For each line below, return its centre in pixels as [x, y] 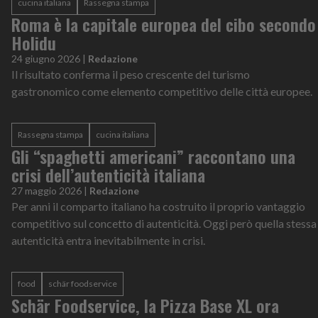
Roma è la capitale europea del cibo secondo [164, 24]
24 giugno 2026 [46, 58]
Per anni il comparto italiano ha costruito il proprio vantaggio [158, 206]
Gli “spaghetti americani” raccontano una [153, 156]
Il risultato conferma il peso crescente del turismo [131, 74]
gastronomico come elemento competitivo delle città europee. [162, 91]
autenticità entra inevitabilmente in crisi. [108, 240]
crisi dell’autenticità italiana [108, 174]
